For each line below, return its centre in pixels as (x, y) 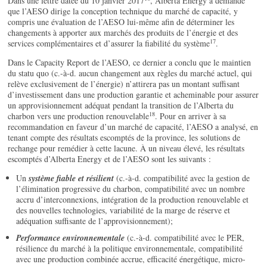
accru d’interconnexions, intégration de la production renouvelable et (133, 200)
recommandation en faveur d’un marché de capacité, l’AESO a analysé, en (133, 127)
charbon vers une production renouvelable (79, 116)
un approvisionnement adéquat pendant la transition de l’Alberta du (121, 105)
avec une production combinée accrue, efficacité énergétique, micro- (131, 259)
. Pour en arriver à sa (191, 116)
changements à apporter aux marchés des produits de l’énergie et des (123, 33)
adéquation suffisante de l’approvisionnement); (95, 221)
